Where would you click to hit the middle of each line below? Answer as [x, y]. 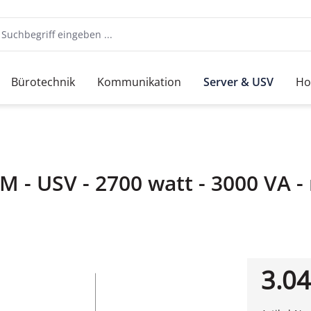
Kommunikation [139, 82]
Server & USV [238, 82]
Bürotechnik [43, 82]
